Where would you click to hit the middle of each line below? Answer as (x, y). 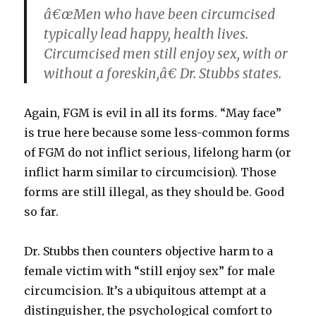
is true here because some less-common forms (157, 133)
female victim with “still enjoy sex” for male (150, 271)
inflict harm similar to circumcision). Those (151, 172)
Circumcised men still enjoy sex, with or (166, 54)
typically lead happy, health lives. (146, 34)
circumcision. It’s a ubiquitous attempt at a (145, 291)
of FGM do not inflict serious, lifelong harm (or (158, 153)
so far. (42, 212)
